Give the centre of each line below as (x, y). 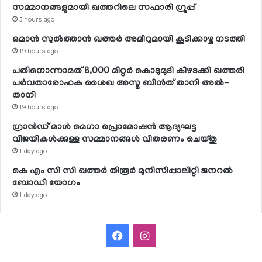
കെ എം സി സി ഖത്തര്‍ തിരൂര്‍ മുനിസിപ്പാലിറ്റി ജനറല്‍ (123, 171)
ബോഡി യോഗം (46, 183)
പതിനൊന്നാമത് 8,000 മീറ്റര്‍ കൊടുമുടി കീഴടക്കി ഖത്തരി (128, 71)
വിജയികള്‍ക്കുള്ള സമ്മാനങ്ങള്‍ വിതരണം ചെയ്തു (115, 139)
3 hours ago (37, 20)
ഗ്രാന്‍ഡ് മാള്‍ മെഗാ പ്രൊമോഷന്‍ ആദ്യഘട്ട (104, 127)
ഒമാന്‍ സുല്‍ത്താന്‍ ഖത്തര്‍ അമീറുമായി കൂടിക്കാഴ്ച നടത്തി (129, 39)
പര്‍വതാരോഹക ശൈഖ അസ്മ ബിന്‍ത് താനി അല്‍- (121, 83)
